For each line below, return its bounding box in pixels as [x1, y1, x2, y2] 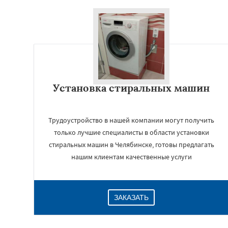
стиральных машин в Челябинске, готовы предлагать [48, 140, 214, 149]
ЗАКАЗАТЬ [114, 193, 149, 202]
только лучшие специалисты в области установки [53, 128, 209, 137]
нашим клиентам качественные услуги [71, 152, 192, 161]
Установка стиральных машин [53, 81, 210, 94]
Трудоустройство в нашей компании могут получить [48, 116, 214, 125]
